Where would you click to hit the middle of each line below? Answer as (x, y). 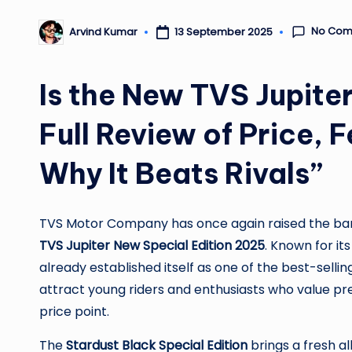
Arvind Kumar (103, 32)
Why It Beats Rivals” (181, 173)
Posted (57, 37)
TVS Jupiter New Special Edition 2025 (152, 245)
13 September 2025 (223, 31)
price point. (74, 311)
